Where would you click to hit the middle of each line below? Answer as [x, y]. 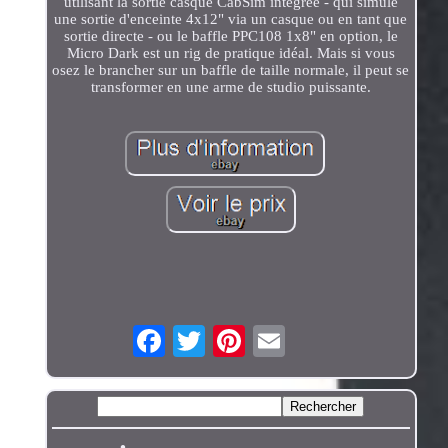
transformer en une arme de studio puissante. [230, 86]
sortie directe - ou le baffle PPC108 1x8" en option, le [230, 35]
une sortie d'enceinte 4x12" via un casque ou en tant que [231, 18]
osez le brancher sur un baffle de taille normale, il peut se [231, 69]
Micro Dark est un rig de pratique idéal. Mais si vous [230, 52]
